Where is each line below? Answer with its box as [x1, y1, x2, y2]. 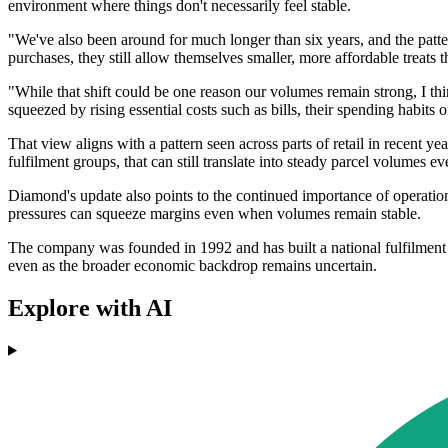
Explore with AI [8, 294, 172, 321]
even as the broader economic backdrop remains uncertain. [8, 257, 377, 275]
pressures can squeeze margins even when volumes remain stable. [8, 205, 421, 223]
